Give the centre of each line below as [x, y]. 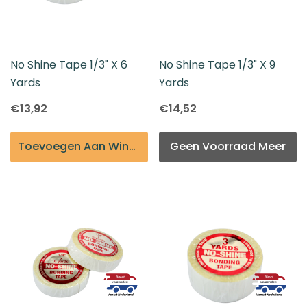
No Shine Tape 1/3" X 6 [69, 64]
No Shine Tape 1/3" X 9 [217, 64]
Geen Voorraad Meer [228, 146]
